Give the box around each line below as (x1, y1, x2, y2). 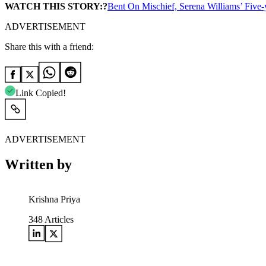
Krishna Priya (28, 194, 80, 205)
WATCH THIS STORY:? (5, 1, 107, 12)
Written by (5, 157, 72, 173)
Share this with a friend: (5, 42, 94, 52)
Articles (43, 214, 74, 225)
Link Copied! (15, 88, 66, 99)
